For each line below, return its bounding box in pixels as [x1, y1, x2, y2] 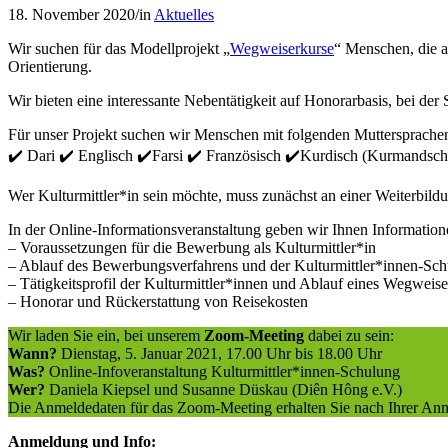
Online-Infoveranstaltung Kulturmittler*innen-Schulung [45, 363, 400, 381]
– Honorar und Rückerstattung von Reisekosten [8, 293, 308, 311]
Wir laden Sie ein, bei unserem [8, 327, 204, 345]
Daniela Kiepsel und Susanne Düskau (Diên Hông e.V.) [45, 381, 402, 399]
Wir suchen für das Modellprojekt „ [8, 40, 230, 58]
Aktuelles [154, 6, 214, 24]
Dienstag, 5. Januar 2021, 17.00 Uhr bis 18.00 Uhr [57, 345, 382, 363]
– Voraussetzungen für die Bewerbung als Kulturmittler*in [8, 239, 376, 257]
